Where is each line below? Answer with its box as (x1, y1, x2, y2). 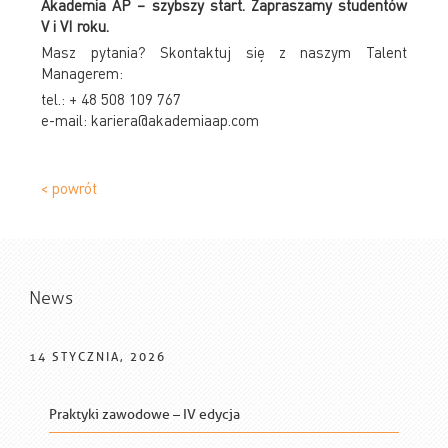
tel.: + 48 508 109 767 (41, 88, 182, 109)
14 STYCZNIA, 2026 (29, 348, 167, 365)
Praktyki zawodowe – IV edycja (48, 406, 240, 424)
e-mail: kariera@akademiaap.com (41, 109, 260, 130)
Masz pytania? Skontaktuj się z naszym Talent (41, 41, 407, 62)
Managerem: (41, 62, 124, 83)
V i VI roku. (41, 15, 110, 36)
